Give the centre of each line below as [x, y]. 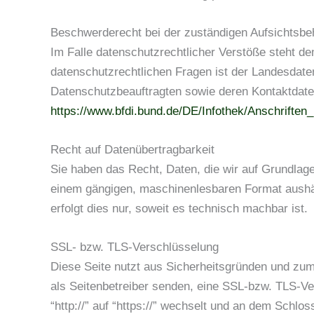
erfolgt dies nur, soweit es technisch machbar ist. [179, 208]
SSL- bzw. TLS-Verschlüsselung [135, 247]
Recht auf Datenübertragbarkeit [132, 149]
